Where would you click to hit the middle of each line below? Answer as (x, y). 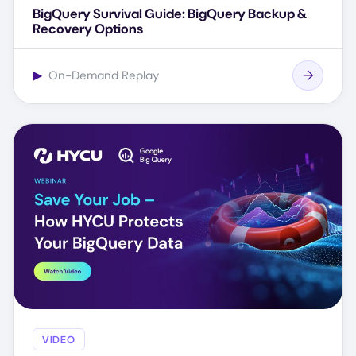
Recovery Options (88, 29)
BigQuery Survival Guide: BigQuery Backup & (170, 14)
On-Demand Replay (102, 76)
